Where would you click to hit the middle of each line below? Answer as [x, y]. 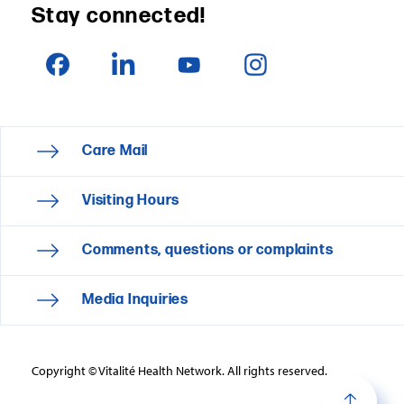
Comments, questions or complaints [208, 250]
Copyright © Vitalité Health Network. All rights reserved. [179, 370]
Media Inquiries [135, 299]
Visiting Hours [131, 200]
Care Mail [115, 151]
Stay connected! [119, 15]
